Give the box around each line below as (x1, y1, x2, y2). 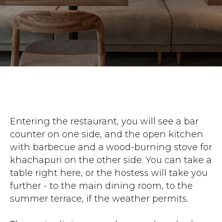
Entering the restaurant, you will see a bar (10, 116, 199, 127)
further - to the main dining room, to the (10, 180, 193, 192)
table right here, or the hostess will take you (10, 167, 208, 179)
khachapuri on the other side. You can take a (10, 155, 212, 166)
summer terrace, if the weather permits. (10, 193, 188, 205)
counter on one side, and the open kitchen (10, 129, 203, 140)
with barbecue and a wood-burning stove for (10, 142, 212, 153)
